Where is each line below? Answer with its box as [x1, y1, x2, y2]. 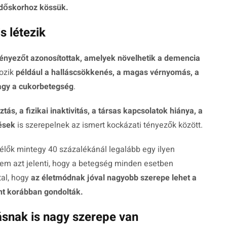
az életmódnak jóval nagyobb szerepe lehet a [31, 172, 197, 184]
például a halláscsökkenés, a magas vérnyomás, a [16, 66, 199, 79]
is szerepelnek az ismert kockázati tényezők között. [15, 119, 203, 132]
